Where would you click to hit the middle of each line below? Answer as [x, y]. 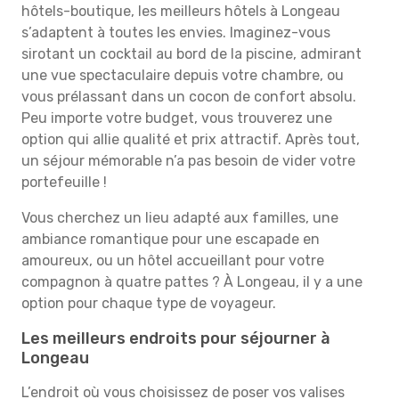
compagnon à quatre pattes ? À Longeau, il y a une [192, 282]
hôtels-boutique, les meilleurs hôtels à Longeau [181, 11]
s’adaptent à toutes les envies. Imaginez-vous [176, 33]
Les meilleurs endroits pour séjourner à [176, 338]
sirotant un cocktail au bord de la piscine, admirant [191, 54]
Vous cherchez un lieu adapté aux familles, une [180, 218]
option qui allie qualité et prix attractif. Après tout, [191, 139]
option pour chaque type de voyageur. [149, 303]
